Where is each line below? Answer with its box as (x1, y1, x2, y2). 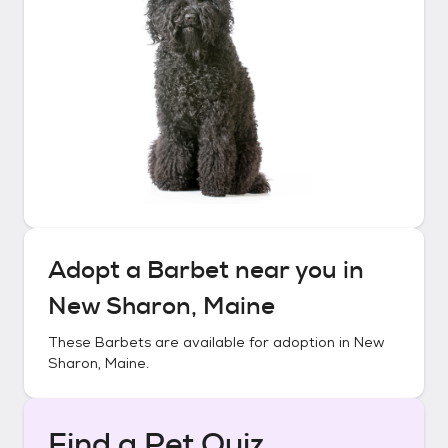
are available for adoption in (151, 333, 354, 351)
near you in (229, 254, 364, 286)
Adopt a (48, 254, 147, 286)
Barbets (95, 333, 151, 351)
